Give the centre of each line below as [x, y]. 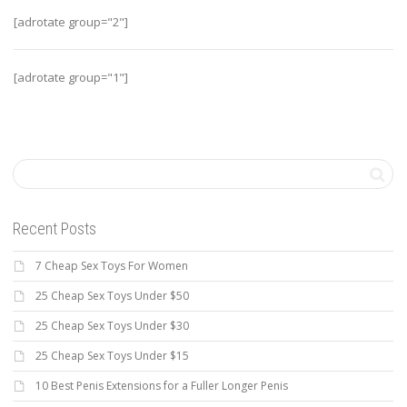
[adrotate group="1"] [71, 77]
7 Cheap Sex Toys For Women [112, 265]
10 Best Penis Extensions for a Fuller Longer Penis [162, 385]
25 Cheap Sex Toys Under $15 [112, 355]
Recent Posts [55, 228]
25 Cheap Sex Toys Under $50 [112, 295]
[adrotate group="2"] [71, 21]
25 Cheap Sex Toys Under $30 [112, 325]
